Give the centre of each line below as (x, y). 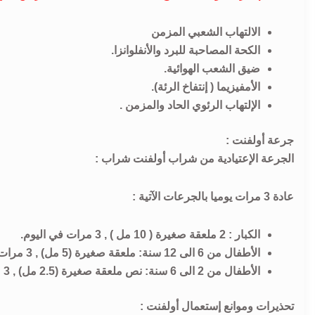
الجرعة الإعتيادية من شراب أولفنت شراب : (194, 159)
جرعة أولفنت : (260, 140)
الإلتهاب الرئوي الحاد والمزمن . (190, 105)
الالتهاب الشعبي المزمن (206, 32)
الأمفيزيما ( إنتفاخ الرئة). (206, 87)
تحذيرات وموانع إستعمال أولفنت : (217, 306)
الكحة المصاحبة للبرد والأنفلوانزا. (186, 50)
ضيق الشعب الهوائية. (212, 69)
